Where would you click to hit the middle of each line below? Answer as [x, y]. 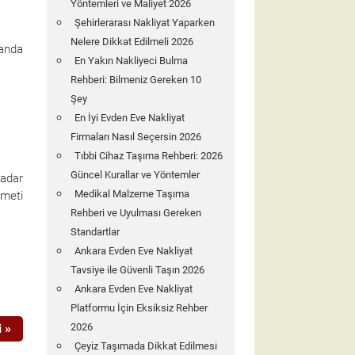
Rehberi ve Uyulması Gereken [136, 213]
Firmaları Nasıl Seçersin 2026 [136, 137]
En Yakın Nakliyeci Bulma [131, 61]
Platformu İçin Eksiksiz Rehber [139, 308]
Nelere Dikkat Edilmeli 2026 [132, 42]
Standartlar [95, 232]
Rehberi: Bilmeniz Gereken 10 [136, 80]
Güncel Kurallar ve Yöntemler [135, 175]
